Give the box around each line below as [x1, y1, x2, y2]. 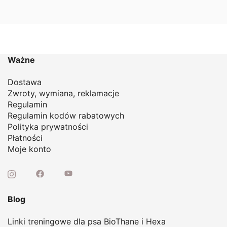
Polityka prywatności [8, 122, 88, 132]
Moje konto [8, 144, 51, 155]
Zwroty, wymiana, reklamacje [8, 88, 119, 99]
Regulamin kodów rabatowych [8, 110, 124, 121]
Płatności [8, 133, 43, 143]
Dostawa [8, 77, 42, 88]
